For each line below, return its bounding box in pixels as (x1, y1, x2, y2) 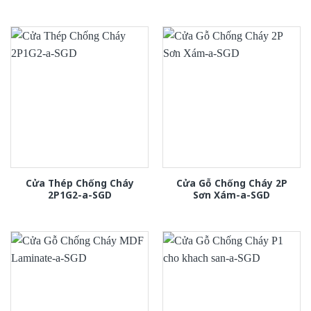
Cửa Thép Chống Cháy (25, 176, 134, 190)
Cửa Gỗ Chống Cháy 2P (176, 176, 287, 190)
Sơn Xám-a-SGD (193, 187, 270, 201)
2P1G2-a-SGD (47, 187, 112, 201)
